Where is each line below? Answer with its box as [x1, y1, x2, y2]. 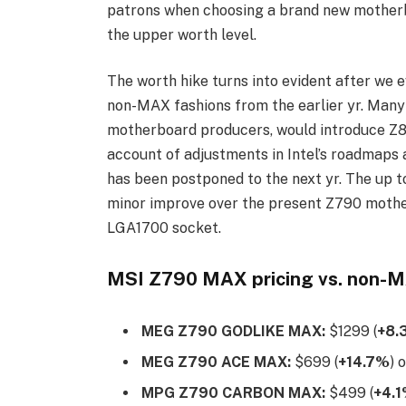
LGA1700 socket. [106, 219, 221, 237]
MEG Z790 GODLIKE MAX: [140, 322, 325, 340]
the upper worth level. [106, 25, 256, 43]
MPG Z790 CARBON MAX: [140, 384, 329, 402]
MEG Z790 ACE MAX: [140, 353, 291, 371]
